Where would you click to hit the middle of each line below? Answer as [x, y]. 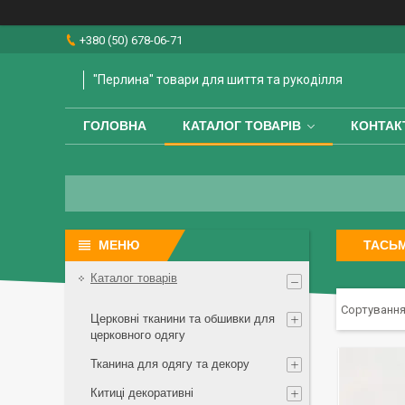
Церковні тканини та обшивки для [183, 319]
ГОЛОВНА [115, 126]
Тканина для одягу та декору [170, 364]
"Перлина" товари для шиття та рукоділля [218, 80]
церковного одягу [138, 335]
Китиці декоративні [142, 393]
